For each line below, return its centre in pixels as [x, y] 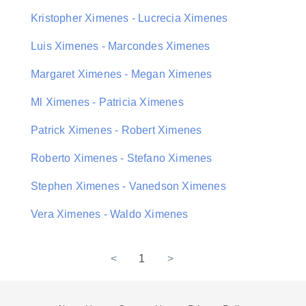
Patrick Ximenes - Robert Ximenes [116, 130]
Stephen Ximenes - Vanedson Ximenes [128, 186]
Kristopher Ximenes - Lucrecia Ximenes [129, 18]
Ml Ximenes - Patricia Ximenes [107, 102]
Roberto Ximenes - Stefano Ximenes [122, 158]
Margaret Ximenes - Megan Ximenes [122, 74]
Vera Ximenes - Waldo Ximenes [110, 214]
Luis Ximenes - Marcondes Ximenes [121, 46]
